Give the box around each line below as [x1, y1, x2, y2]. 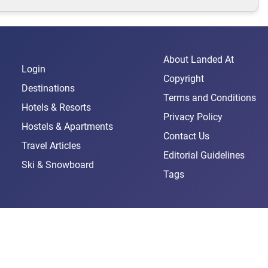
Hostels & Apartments [22, 121, 113, 133]
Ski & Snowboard [22, 159, 94, 171]
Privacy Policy [163, 111, 223, 123]
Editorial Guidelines [163, 150, 245, 162]
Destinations [22, 83, 75, 95]
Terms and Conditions [163, 92, 256, 104]
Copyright [163, 73, 204, 85]
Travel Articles [22, 140, 81, 152]
